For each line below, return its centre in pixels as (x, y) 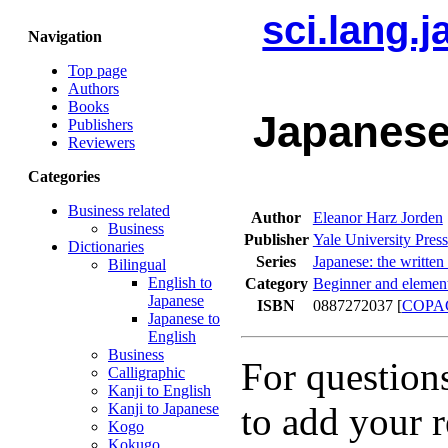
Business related (119, 210)
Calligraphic (146, 372)
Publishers (100, 124)
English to (180, 282)
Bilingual (137, 264)
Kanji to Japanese (163, 408)
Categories (64, 176)
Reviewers (101, 142)
